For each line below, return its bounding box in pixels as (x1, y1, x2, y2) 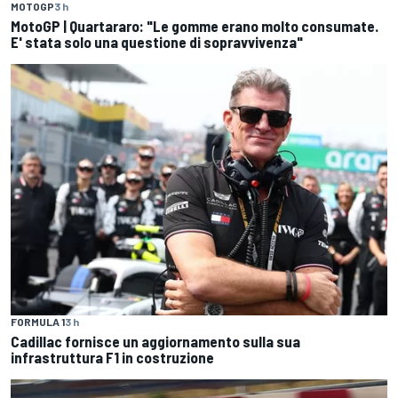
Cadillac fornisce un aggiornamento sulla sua (11, 331, 300, 350)
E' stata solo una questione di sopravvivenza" (11, 33, 303, 52)
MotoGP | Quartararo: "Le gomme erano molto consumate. (11, 17, 378, 36)
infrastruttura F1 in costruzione (11, 347, 214, 366)
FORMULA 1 (11, 314, 65, 328)
